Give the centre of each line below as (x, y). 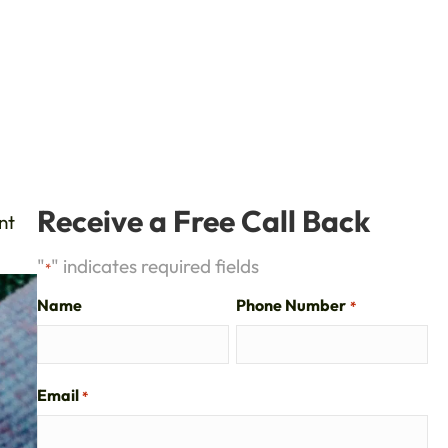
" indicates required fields (154, 266)
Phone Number (291, 305)
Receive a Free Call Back (203, 221)
